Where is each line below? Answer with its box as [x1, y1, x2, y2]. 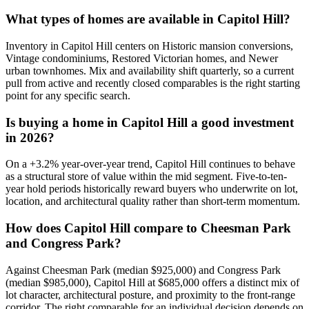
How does [6, 221, 64, 236]
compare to [130, 221, 201, 236]
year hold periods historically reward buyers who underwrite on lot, [6, 183, 298, 195]
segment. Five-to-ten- [192, 170, 287, 183]
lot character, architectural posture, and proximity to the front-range [6, 288, 295, 301]
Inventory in [6, 39, 61, 52]
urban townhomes [6, 64, 83, 77]
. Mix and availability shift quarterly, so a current [83, 64, 294, 77]
